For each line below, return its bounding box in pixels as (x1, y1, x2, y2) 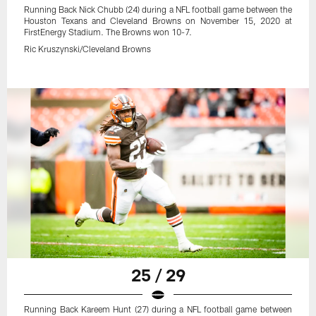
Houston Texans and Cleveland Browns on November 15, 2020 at (24, 16, 292, 26)
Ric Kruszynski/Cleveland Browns (24, 44, 152, 54)
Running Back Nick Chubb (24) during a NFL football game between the (24, 4, 292, 15)
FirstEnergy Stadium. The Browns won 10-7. (24, 27, 193, 37)
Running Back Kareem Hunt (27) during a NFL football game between (24, 303, 292, 314)
